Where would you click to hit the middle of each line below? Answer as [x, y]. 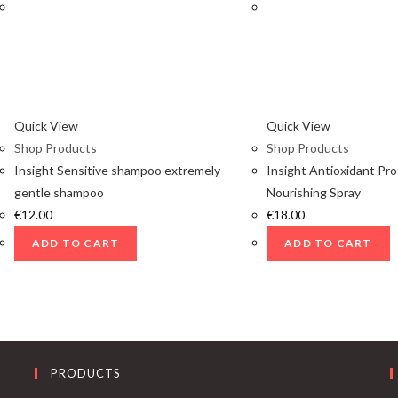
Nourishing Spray [314, 193]
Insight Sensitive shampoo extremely [117, 171]
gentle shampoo [59, 193]
